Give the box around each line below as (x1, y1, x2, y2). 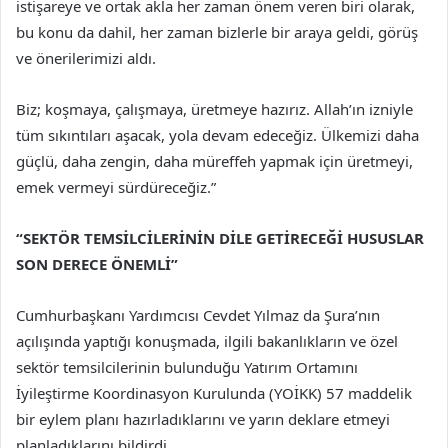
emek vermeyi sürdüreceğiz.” (16, 177, 216, 198)
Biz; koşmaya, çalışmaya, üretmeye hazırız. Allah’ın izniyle (16, 99, 413, 120)
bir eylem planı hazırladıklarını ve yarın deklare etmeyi (16, 409, 390, 430)
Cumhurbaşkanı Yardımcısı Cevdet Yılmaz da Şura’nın (16, 305, 380, 326)
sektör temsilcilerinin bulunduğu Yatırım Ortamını (16, 357, 358, 378)
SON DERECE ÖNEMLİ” (16, 254, 178, 275)
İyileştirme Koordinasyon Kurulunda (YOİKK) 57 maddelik (16, 383, 412, 404)
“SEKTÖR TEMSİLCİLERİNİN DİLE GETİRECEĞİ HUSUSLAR (16, 228, 424, 249)
